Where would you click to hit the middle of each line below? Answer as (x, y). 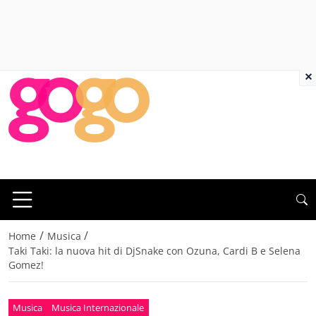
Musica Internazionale (98, 307)
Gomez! (26, 265)
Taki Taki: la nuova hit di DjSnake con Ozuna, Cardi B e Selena (154, 251)
